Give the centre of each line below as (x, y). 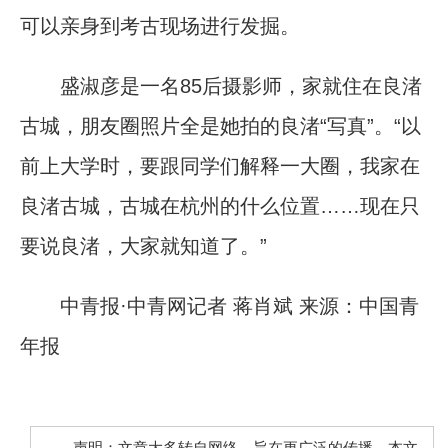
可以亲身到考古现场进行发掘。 (160, 25)
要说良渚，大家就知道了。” (143, 245)
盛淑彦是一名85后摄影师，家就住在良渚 (221, 85)
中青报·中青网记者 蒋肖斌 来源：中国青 (219, 305)
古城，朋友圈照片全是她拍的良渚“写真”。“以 (220, 125)
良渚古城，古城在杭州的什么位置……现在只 (220, 205)
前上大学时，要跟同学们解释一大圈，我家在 (220, 165)
